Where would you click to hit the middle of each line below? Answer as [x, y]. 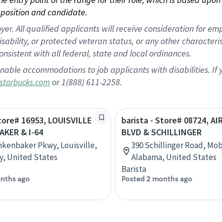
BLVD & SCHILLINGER [162, 132]
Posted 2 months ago [157, 179]
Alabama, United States [174, 157]
